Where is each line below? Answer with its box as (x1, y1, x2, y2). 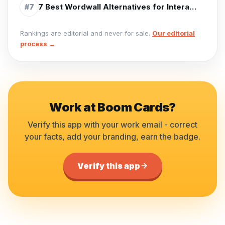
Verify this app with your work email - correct (28, 120, 197, 130)
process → (20, 40, 55, 48)
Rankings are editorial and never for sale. (20, 29, 150, 37)
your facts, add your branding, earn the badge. (25, 132, 200, 142)
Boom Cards (97, 100, 169, 115)
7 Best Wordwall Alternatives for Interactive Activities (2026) (189, 2, 196, 12)
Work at (49, 100, 98, 115)
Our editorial (152, 29, 195, 37)
